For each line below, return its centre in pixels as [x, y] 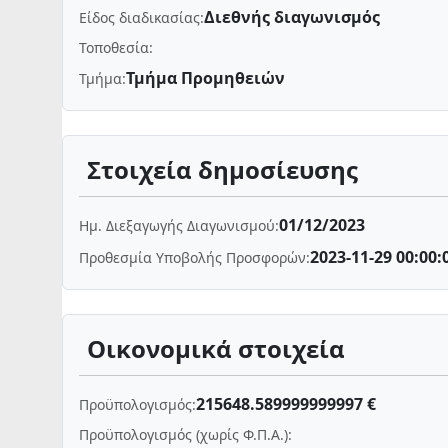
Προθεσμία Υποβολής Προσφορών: [194, 257]
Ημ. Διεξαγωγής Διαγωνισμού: [179, 225]
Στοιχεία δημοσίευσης [222, 169]
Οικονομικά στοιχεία [216, 348]
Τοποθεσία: [116, 47]
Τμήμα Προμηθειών [205, 78]
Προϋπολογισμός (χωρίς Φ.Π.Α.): [185, 434]
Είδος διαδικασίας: [141, 17]
